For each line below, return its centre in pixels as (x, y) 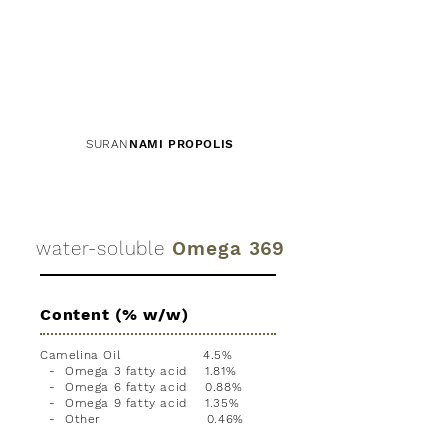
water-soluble (100, 248)
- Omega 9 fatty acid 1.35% (140, 403)
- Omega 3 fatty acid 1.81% (138, 371)
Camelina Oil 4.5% (136, 355)
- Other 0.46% (142, 419)
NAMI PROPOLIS (181, 144)
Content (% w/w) (114, 314)
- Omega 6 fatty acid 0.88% (141, 387)
